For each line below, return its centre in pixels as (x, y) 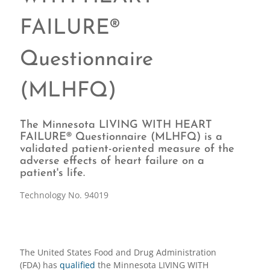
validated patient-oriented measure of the (127, 149)
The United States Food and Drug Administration (118, 252)
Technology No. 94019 (64, 195)
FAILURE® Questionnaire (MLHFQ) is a (121, 137)
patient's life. (52, 173)
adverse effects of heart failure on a (112, 161)
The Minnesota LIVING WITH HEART (116, 125)
